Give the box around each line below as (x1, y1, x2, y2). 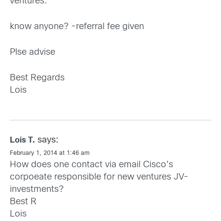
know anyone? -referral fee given (10, 23, 144, 32)
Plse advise (10, 48, 55, 57)
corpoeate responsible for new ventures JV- (10, 173, 188, 182)
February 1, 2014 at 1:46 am (10, 150, 90, 157)
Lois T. (10, 137, 35, 145)
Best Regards (10, 74, 65, 83)
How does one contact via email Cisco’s (10, 161, 173, 170)
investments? (10, 185, 64, 194)
